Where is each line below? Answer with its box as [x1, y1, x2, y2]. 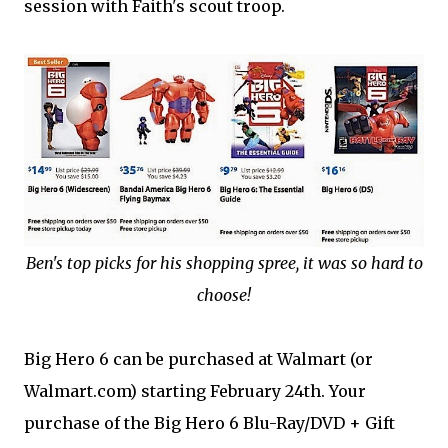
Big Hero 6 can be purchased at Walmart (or [24, 349, 373, 370]
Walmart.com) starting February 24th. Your [24, 381, 366, 402]
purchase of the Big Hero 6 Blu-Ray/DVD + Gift [24, 413, 395, 434]
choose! [197, 285, 251, 306]
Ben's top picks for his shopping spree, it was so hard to [25, 253, 423, 274]
